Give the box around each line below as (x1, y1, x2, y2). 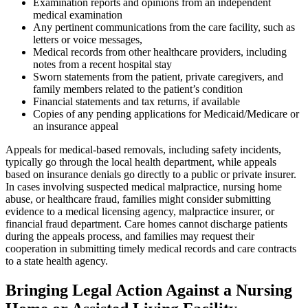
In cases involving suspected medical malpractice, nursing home (5, 180, 282, 192)
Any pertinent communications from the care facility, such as (33, 21, 295, 33)
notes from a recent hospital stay (33, 58, 172, 70)
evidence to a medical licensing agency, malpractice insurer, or (5, 205, 274, 217)
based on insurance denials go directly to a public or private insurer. (5, 168, 296, 180)
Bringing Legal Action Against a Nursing (5, 280, 292, 299)
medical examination (33, 8, 122, 21)
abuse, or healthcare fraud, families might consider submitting (5, 192, 271, 205)
